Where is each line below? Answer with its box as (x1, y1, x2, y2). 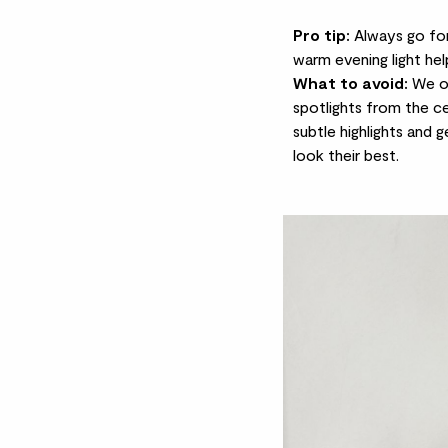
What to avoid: (292, 73, 408, 93)
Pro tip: (292, 25, 350, 45)
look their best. (292, 145, 399, 165)
